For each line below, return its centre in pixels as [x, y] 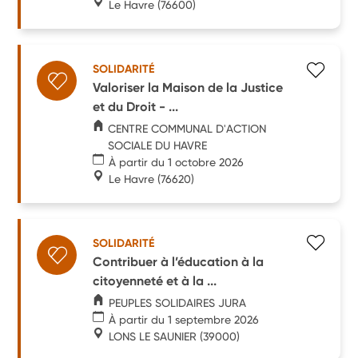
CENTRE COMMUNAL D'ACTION [187, 128]
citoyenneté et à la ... [155, 280]
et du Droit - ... [136, 106]
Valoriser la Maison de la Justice [188, 87]
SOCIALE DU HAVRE [158, 145]
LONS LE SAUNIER [153, 336]
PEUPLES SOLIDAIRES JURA [178, 302]
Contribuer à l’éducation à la [179, 261]
